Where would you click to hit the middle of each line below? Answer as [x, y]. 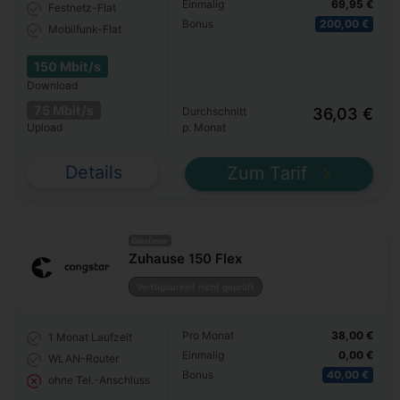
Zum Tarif [270, 173]
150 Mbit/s [67, 66]
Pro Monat [208, 336]
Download [52, 86]
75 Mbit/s [64, 110]
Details [94, 172]
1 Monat [68, 337]
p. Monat [204, 128]
